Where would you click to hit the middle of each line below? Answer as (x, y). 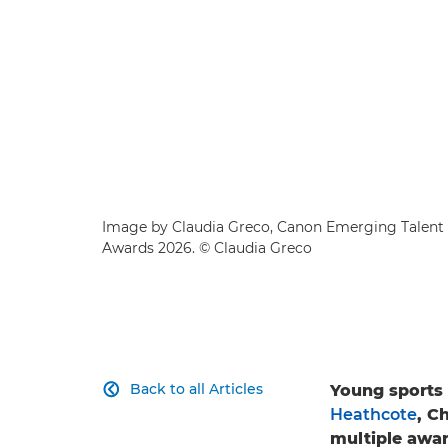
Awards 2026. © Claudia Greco (207, 248)
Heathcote (373, 415)
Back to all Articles (196, 389)
